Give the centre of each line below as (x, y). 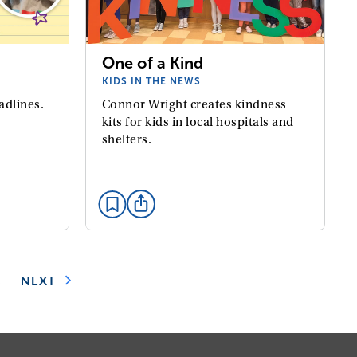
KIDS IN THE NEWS (151, 82)
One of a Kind (152, 63)
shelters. (127, 140)
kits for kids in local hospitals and (198, 122)
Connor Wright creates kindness (194, 105)
